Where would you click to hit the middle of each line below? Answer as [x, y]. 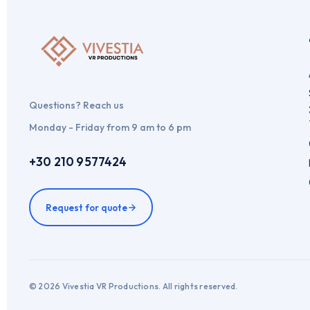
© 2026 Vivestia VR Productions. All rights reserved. [134, 286]
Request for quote [86, 207]
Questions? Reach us [76, 105]
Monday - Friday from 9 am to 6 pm [110, 127]
